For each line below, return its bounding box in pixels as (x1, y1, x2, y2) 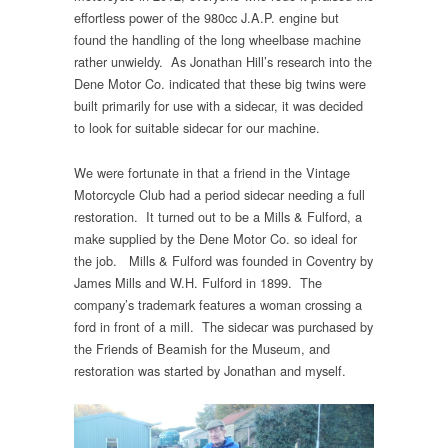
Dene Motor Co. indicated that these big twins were (74, 74, 366, 94)
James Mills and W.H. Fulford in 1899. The (74, 272, 322, 292)
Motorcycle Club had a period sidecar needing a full (74, 184, 365, 204)
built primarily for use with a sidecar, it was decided (74, 96, 363, 116)
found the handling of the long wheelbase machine (74, 30, 361, 50)
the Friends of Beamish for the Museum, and (74, 338, 330, 358)
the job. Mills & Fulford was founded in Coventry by (74, 250, 373, 270)
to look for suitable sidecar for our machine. (74, 118, 324, 138)
